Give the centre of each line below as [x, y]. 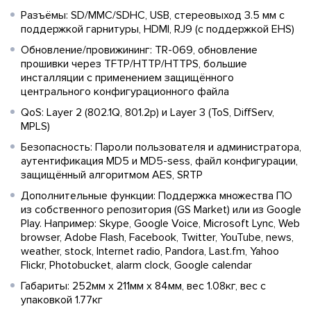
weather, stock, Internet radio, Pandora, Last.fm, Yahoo [150, 251]
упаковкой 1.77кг [62, 300]
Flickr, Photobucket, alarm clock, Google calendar [136, 265]
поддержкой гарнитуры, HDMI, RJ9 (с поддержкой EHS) [158, 29]
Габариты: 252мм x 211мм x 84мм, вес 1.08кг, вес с [143, 286]
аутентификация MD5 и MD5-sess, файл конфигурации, [159, 161]
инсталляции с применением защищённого [127, 77]
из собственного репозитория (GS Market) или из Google [161, 209]
